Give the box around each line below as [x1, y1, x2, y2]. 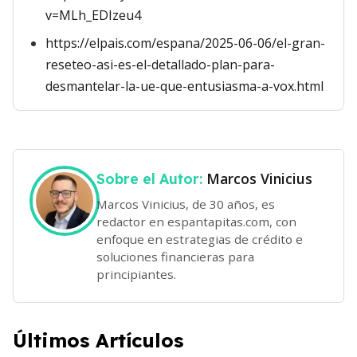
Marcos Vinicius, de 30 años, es [96, 195, 275, 212]
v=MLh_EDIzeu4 [45, 6, 141, 24]
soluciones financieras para [96, 248, 254, 265]
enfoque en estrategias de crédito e [96, 230, 303, 247]
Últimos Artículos [13, 328, 183, 352]
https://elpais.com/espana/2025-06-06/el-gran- [45, 34, 325, 52]
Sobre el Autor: [96, 170, 206, 187]
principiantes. [96, 265, 176, 282]
